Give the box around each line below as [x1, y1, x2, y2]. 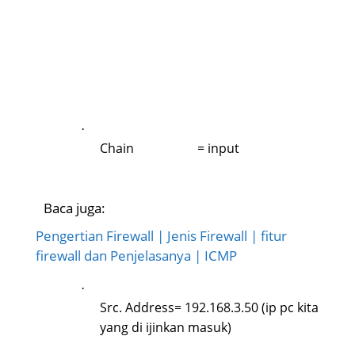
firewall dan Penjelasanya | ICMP [36, 246, 237, 265]
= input [197, 139, 239, 158]
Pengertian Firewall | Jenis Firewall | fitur [36, 226, 287, 245]
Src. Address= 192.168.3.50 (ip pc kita [100, 298, 319, 316]
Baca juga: [44, 198, 105, 217]
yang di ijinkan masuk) [100, 318, 231, 336]
